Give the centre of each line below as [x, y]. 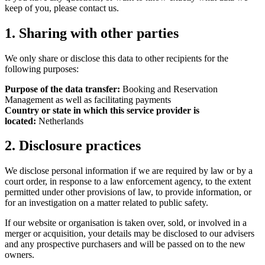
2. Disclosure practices [73, 146]
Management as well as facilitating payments [88, 99]
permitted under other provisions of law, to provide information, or [128, 192]
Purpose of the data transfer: [62, 89]
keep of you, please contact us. [62, 8]
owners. [20, 255]
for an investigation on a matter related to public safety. [106, 203]
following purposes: [42, 69]
